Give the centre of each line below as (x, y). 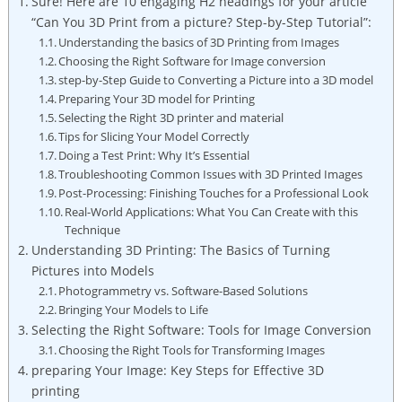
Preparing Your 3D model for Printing (157, 98)
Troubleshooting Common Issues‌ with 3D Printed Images (211, 174)
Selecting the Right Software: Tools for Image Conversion (201, 329)
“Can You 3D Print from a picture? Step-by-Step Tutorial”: (201, 22)
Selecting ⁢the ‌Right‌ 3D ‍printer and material (171, 117)
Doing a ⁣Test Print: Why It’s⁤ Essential (154, 155)
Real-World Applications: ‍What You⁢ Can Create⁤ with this (212, 211)
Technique (93, 229)
